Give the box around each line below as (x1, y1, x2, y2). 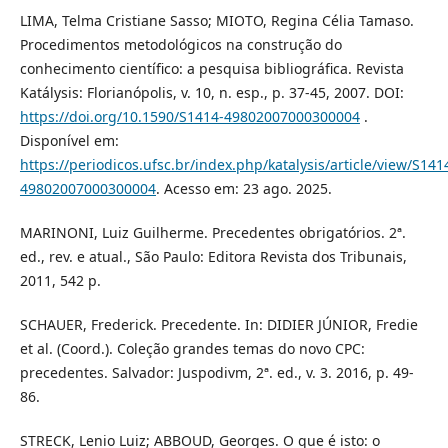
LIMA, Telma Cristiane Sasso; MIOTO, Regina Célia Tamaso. (19, 11, 414, 31)
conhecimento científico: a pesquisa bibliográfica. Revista (19, 59, 404, 79)
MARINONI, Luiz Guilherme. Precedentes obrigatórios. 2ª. (19, 223, 406, 243)
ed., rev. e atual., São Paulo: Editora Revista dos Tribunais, (19, 247, 407, 267)
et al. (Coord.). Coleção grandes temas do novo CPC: (19, 339, 365, 359)
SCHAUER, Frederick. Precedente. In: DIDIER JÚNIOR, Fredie (19, 315, 418, 335)
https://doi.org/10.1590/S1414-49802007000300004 (19, 107, 360, 127)
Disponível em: (19, 131, 119, 151)
